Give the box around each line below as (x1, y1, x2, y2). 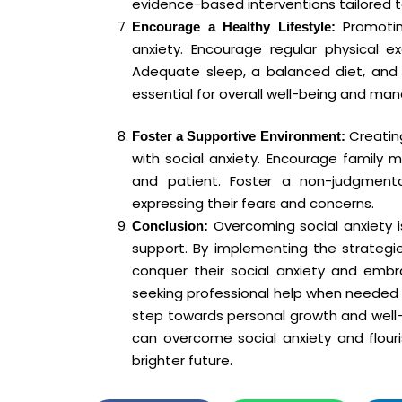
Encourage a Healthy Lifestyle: (132, 18, 336, 34)
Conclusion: (132, 218, 208, 234)
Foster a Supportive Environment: (132, 128, 345, 144)
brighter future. (132, 351, 232, 371)
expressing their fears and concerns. (132, 194, 374, 214)
